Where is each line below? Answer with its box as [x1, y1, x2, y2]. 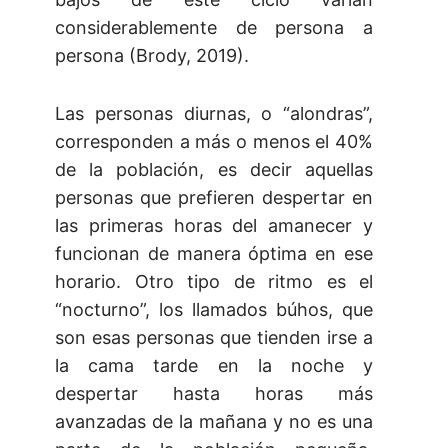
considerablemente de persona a [55, 17, 373, 39]
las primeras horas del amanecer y [55, 215, 373, 237]
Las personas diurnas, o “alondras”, [55, 103, 373, 125]
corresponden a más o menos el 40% [55, 131, 373, 153]
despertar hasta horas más [55, 383, 373, 405]
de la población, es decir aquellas [55, 159, 373, 181]
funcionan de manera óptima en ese [55, 243, 373, 265]
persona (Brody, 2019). [55, 45, 249, 67]
